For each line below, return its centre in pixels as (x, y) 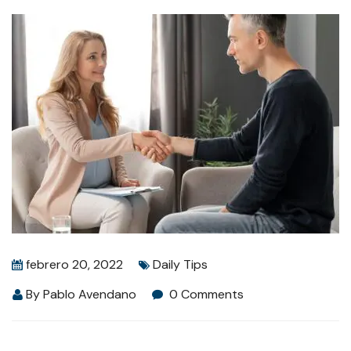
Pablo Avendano (90, 294)
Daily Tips (180, 264)
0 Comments (205, 294)
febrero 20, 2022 (74, 264)
